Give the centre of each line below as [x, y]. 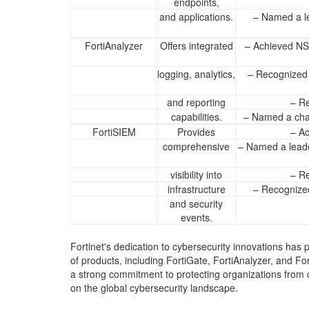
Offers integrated [196, 46]
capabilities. [196, 117]
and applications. [196, 17]
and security [196, 203]
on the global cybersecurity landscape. [154, 288]
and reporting [196, 102]
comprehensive [196, 146]
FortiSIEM [114, 132]
